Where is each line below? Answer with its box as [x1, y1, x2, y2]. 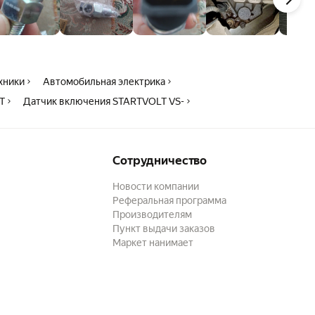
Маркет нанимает [112, 237, 193, 248]
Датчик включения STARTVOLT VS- [23, 96, 185, 107]
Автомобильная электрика [43, 76, 166, 87]
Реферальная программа [112, 195, 226, 206]
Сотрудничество [112, 153, 207, 167]
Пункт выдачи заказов [112, 223, 215, 234]
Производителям [112, 209, 192, 220]
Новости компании [112, 181, 199, 192]
